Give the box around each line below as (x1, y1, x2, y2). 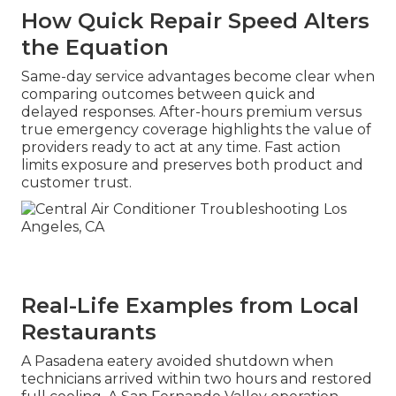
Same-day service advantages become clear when (21, 68, 375, 86)
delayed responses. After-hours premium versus (21, 103, 362, 121)
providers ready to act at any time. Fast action (21, 139, 340, 156)
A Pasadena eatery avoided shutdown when (21, 353, 333, 370)
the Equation (21, 34, 169, 61)
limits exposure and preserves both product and (21, 156, 363, 174)
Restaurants (21, 319, 156, 346)
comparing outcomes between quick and (21, 86, 316, 103)
